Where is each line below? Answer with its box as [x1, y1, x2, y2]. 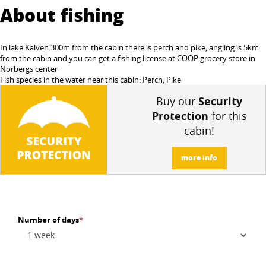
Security [198, 94, 242, 109]
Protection [151, 109, 208, 123]
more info [181, 153, 217, 163]
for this [208, 109, 247, 123]
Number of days [18, 214, 79, 225]
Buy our [156, 94, 198, 108]
